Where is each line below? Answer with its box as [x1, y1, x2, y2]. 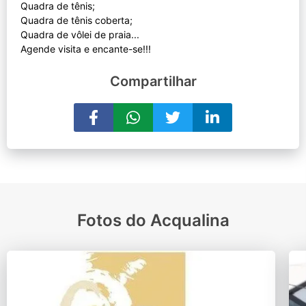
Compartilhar [109, 72, 197, 89]
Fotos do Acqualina [76, 210, 229, 230]
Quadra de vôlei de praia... [20, 28, 139, 40]
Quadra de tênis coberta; [20, 14, 133, 26]
